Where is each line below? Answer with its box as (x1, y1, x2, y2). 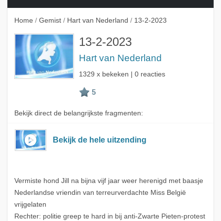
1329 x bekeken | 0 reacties (78, 71, 165, 78)
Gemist (38, 16, 61, 24)
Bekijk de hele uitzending (53, 136, 147, 145)
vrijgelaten (14, 201, 46, 209)
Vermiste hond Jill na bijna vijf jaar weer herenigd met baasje (14, 177, 203, 185)
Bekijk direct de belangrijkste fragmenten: (14, 110, 143, 117)
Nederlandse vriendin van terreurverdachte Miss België (14, 189, 186, 197)
